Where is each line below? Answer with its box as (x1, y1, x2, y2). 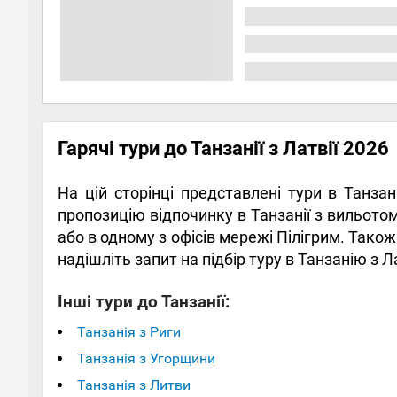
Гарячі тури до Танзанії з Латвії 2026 (58, 136, 389, 160)
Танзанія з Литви (77, 376, 191, 393)
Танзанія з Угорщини (77, 349, 215, 367)
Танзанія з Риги (77, 323, 181, 340)
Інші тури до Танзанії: (58, 292, 230, 312)
